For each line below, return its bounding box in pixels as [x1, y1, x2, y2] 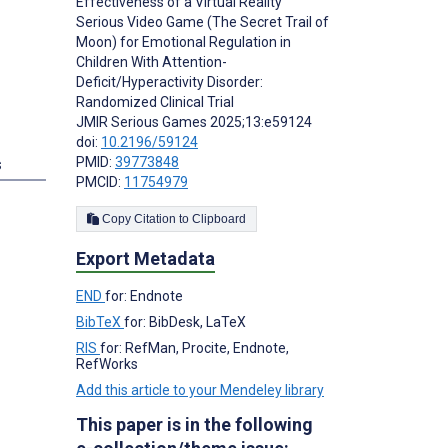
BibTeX [76, 314, 124, 331]
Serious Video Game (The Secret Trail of [76, 14, 329, 31]
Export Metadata [76, 248, 215, 270]
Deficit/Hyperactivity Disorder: [76, 74, 263, 91]
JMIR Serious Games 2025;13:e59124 [76, 114, 312, 131]
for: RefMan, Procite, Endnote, [100, 340, 289, 357]
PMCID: [76, 174, 124, 191]
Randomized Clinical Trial [76, 94, 234, 111]
